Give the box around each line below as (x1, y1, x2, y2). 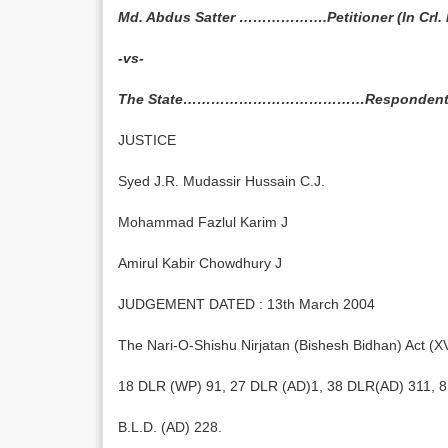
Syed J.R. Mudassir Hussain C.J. (118, 173, 325, 189)
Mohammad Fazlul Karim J (118, 214, 288, 230)
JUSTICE (118, 132, 176, 148)
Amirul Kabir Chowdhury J (118, 255, 282, 271)
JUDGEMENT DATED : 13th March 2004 (118, 296, 375, 312)
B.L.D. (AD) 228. (118, 419, 222, 435)
